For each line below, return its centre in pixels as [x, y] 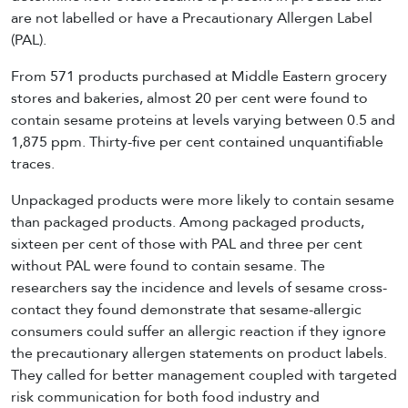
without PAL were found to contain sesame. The [168, 265]
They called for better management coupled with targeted [204, 375]
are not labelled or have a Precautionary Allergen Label [192, 18]
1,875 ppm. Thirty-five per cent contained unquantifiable [197, 142]
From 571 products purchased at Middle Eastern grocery [199, 76]
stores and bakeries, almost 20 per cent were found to [189, 98]
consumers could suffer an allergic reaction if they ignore [199, 331]
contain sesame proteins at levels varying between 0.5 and [203, 120]
